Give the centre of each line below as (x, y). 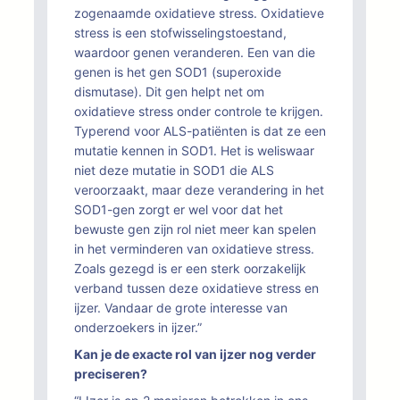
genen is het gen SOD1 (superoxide (178, 72)
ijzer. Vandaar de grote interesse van (181, 308)
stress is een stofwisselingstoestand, (180, 33)
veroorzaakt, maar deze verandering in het (199, 190)
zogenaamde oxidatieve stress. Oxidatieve (199, 13)
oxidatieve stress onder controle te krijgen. (199, 111)
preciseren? (111, 374)
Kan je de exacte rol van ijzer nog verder (195, 354)
